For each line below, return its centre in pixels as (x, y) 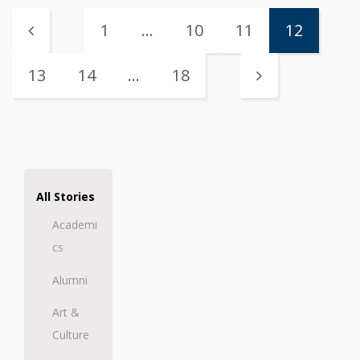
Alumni (70, 280)
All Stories (65, 196)
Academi (75, 224)
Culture (71, 334)
